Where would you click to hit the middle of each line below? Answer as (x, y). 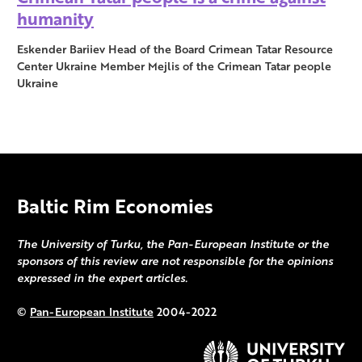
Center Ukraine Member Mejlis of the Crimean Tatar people (174, 66)
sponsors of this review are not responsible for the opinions (175, 261)
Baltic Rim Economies (115, 206)
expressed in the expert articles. (102, 278)
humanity (55, 19)
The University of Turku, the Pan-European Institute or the (173, 244)
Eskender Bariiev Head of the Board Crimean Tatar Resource (175, 49)
